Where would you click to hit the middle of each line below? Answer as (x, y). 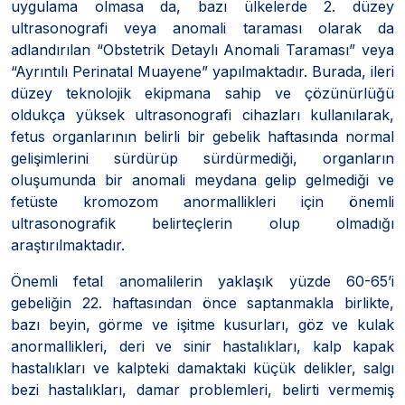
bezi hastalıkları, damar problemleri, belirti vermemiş (202, 389)
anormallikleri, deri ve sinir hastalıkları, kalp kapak (202, 346)
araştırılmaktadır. (68, 245)
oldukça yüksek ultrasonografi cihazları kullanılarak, (202, 114)
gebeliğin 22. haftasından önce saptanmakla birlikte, (202, 302)
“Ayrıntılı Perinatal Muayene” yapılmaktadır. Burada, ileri (202, 71)
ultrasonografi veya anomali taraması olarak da (202, 28)
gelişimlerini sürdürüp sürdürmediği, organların (202, 158)
